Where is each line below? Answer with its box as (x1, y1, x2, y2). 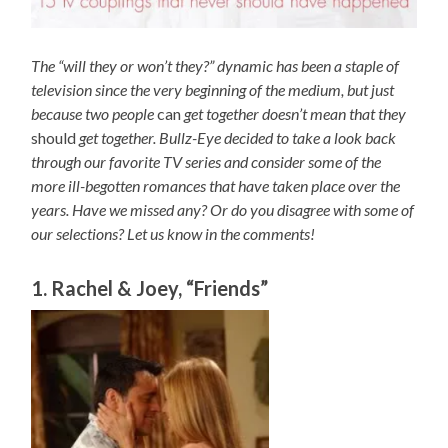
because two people (31, 103, 155, 123)
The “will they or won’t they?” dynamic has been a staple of (31, 55, 400, 75)
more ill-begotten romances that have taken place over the (31, 175, 401, 195)
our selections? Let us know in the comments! (31, 223, 316, 243)
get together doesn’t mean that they (184, 103, 407, 123)
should (31, 127, 80, 147)
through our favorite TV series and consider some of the (31, 151, 382, 171)
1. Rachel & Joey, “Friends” (31, 275, 269, 300)
